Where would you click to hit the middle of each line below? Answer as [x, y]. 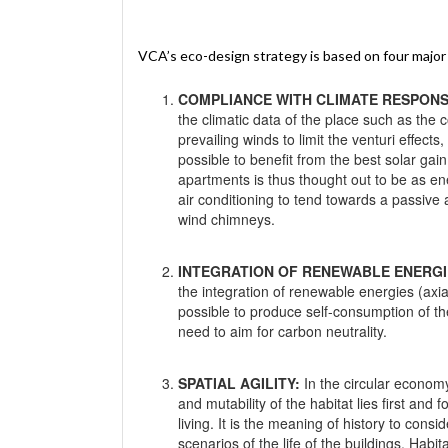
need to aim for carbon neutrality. [282, 330]
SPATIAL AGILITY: [239, 382]
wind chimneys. [226, 218]
